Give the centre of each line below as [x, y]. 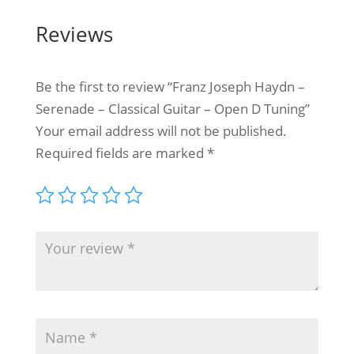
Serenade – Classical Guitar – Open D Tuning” [172, 109]
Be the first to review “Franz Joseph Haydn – [170, 87]
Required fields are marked [121, 153]
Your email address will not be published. [161, 131]
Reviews [74, 34]
